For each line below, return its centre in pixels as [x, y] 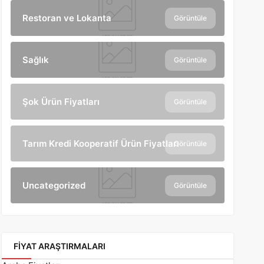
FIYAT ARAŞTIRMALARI [59, 246]
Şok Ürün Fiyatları [61, 102]
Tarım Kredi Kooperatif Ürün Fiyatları [100, 143]
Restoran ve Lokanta [67, 18]
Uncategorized [54, 185]
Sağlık [35, 60]
